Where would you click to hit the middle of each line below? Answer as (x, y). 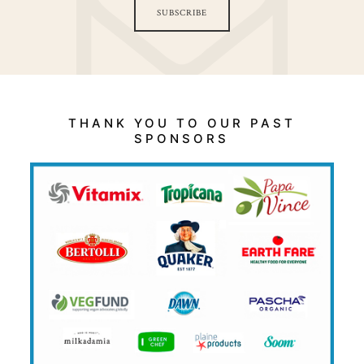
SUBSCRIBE (182, 13)
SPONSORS (182, 138)
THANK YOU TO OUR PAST (182, 123)
